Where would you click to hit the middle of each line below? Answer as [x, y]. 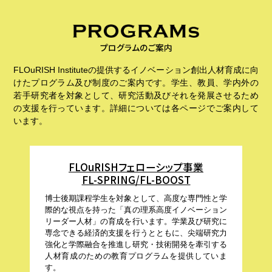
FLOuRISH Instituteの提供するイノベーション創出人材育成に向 [136, 70]
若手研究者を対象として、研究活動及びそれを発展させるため [136, 96]
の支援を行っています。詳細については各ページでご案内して [136, 108]
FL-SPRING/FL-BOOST [136, 180]
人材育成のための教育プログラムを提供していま [136, 256]
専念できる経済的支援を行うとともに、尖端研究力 [136, 233]
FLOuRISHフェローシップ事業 [136, 167]
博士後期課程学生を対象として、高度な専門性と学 [136, 198]
